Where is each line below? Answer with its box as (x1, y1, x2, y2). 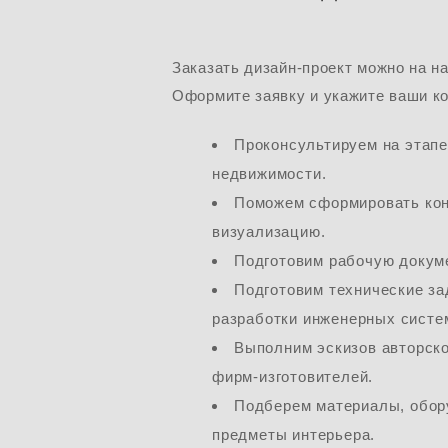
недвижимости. (212, 164, 327, 184)
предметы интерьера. (212, 425, 376, 445)
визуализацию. (212, 222, 326, 242)
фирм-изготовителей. (212, 367, 374, 387)
